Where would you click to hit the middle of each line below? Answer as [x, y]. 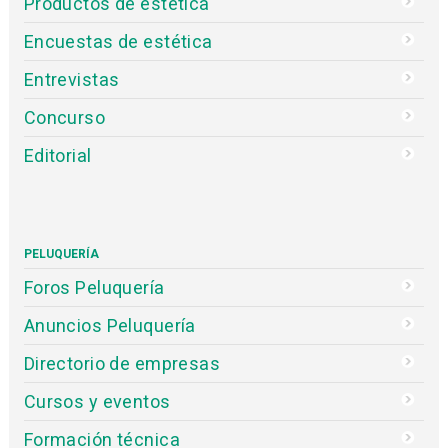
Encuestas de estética [118, 42]
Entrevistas [71, 80]
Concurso [64, 118]
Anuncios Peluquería [109, 326]
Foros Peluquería [94, 288]
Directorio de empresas [122, 364]
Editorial [57, 156]
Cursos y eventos [97, 402]
